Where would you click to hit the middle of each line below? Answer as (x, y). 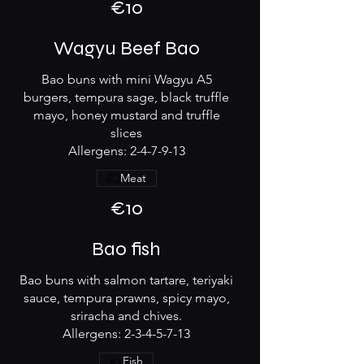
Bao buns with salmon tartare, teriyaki (126, 280)
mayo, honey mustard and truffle (126, 115)
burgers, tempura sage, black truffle (126, 97)
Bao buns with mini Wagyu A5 (126, 79)
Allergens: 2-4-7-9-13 (126, 151)
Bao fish (126, 249)
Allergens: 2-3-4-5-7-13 (126, 334)
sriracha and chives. (126, 316)
